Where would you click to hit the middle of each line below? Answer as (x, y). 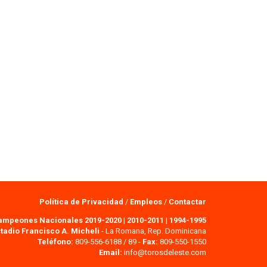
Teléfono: (55, 241)
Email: (111, 252)
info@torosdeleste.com (165, 252)
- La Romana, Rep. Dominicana (153, 231)
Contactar (187, 201)
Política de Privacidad (82, 201)
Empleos (146, 201)
